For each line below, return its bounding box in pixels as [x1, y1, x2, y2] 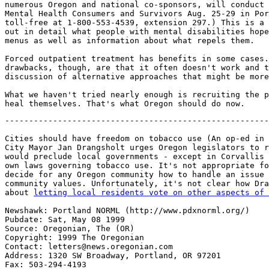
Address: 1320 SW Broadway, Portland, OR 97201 [5, 251, 221, 260]
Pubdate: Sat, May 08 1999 [5, 215, 125, 224]
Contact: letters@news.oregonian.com [5, 242, 173, 251]
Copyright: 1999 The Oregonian [5, 233, 144, 242]
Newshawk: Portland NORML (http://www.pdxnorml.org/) [5, 206, 250, 215]
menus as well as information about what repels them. [5, 36, 255, 45]
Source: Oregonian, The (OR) [5, 224, 134, 233]
